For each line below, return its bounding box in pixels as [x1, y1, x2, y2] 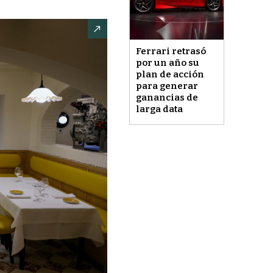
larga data [135, 103, 183, 115]
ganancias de [135, 91, 198, 103]
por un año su [135, 57, 199, 68]
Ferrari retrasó [135, 45, 206, 57]
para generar [135, 80, 198, 91]
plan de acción [135, 68, 204, 80]
